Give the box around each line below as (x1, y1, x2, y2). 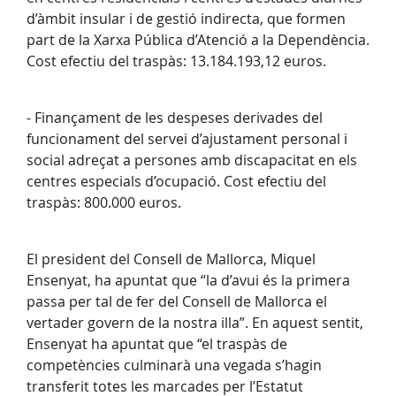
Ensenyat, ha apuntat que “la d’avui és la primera (27, 270, 350, 291)
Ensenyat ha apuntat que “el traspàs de (27, 334, 287, 354)
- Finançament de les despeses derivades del (27, 108, 323, 128)
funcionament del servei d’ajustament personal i (27, 129, 347, 149)
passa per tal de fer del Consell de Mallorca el (27, 292, 327, 312)
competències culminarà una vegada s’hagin (27, 355, 322, 376)
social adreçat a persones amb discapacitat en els (27, 150, 357, 171)
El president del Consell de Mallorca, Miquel (27, 249, 316, 270)
